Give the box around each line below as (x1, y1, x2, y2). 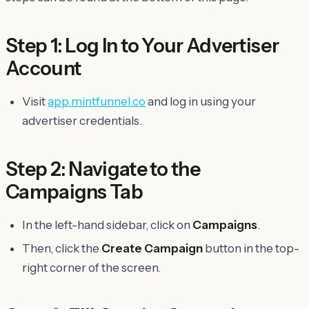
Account (6, 56, 81, 80)
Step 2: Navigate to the (6, 157, 200, 181)
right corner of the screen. (22, 260, 161, 275)
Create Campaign (101, 241, 203, 255)
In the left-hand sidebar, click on (22, 217, 192, 232)
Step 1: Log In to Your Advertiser (6, 33, 279, 57)
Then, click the (22, 241, 101, 255)
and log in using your (146, 94, 256, 108)
